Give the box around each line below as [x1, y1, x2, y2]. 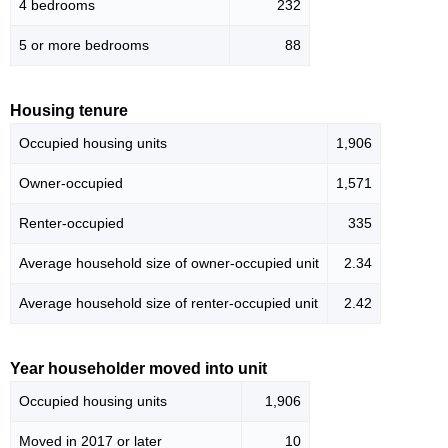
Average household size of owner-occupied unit [19, 255, 319, 272]
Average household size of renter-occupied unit [19, 295, 318, 312]
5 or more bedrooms [19, 37, 149, 54]
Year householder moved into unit [10, 360, 267, 378]
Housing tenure [10, 102, 128, 120]
